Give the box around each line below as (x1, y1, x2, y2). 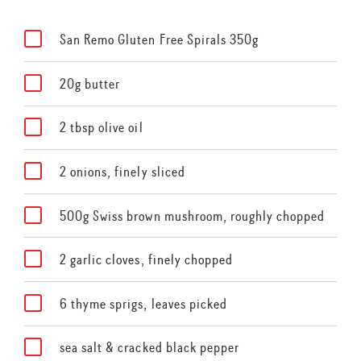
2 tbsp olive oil (59, 118, 143, 137)
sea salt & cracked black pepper (59, 338, 240, 357)
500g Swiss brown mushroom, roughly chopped (59, 206, 326, 225)
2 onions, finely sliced (59, 162, 185, 180)
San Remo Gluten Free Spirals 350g (59, 31, 259, 49)
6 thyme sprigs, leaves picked (59, 294, 228, 313)
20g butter (59, 74, 121, 93)
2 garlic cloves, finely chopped (59, 251, 234, 269)
